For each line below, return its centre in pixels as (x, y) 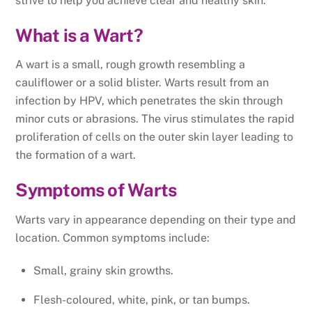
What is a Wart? (79, 35)
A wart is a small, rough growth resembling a (131, 65)
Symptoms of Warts (96, 190)
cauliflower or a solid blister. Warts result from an (142, 83)
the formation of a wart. (76, 155)
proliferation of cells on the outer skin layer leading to (155, 137)
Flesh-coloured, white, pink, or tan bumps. (142, 299)
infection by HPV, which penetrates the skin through (149, 101)
